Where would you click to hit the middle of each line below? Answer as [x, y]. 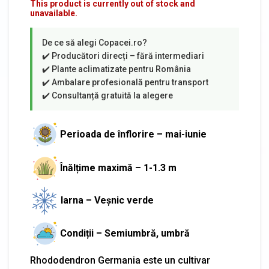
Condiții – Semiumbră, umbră [125, 233]
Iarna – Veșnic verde [107, 201]
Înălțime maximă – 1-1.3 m [118, 168]
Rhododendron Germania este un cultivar [120, 261]
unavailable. [54, 14]
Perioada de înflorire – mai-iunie [133, 134]
